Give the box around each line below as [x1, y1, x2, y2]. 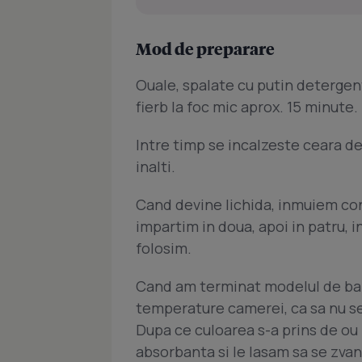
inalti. [136, 157, 175, 177]
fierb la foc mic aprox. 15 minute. [136, 97, 358, 117]
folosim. [136, 238, 192, 259]
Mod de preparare [136, 38, 275, 60]
